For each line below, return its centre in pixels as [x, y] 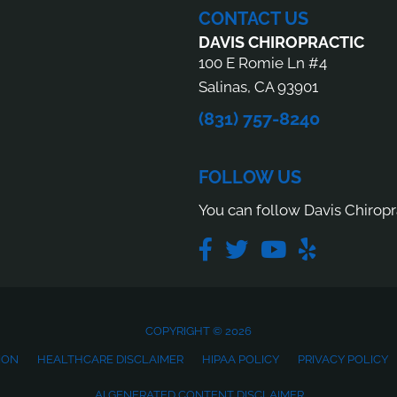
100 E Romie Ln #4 [263, 63]
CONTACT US [253, 19]
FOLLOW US [250, 178]
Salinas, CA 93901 [258, 87]
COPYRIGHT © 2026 [198, 331]
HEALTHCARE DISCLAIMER [110, 360]
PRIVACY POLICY [343, 360]
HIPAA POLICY [240, 360]
